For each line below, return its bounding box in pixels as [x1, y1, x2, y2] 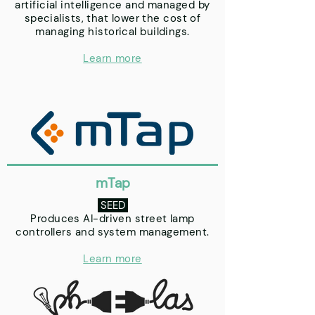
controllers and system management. [15, 225, 210, 239]
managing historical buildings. [35, 25, 190, 39]
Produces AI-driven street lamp [30, 212, 195, 226]
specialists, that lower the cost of [24, 11, 201, 25]
